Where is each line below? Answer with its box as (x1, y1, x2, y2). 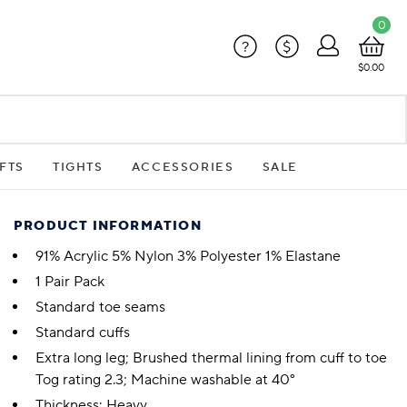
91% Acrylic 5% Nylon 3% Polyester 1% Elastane (35, 247, 341, 266)
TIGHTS (53, 159, 104, 174)
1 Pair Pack (35, 273, 104, 292)
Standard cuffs (35, 323, 130, 342)
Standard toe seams (35, 298, 165, 317)
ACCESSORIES (131, 159, 234, 174)
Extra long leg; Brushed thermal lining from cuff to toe (35, 349, 387, 368)
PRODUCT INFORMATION (14, 218, 202, 235)
